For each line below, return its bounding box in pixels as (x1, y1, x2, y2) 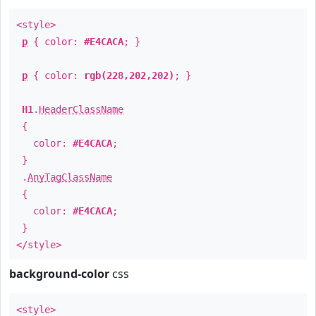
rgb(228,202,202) (84, 70, 174, 81)
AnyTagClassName (28, 171, 112, 183)
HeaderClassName (39, 104, 123, 115)
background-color (9, 266, 109, 281)
